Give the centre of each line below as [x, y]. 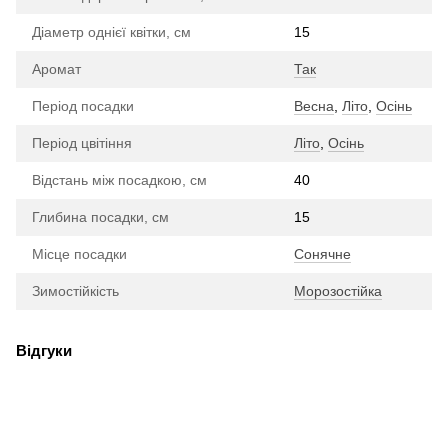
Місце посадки [79, 253]
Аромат [56, 68]
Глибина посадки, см [100, 216]
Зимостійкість [75, 290]
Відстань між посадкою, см [119, 179]
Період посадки [83, 105]
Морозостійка [338, 290]
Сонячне [322, 253]
